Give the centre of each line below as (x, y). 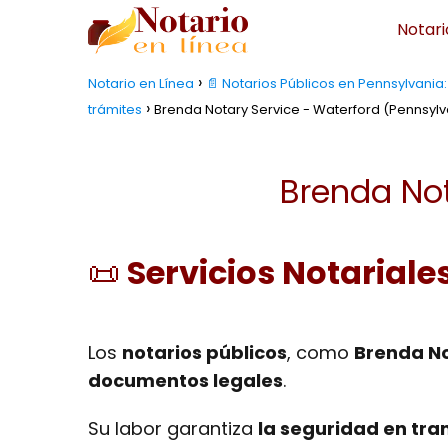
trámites (115, 109)
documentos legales (185, 380)
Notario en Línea (141, 83)
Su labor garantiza (173, 428)
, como (320, 352)
